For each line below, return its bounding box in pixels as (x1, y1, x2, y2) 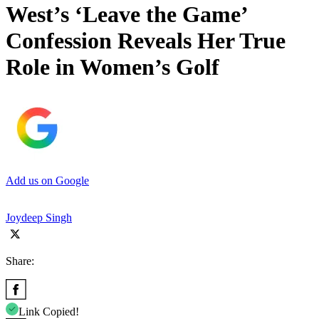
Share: (6, 254, 34, 267)
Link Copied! (19, 305, 79, 318)
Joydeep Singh (6, 211, 72, 224)
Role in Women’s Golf (6, 54, 219, 80)
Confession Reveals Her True (6, 28, 286, 54)
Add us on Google (6, 174, 89, 187)
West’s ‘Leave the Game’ (6, 1, 247, 28)
